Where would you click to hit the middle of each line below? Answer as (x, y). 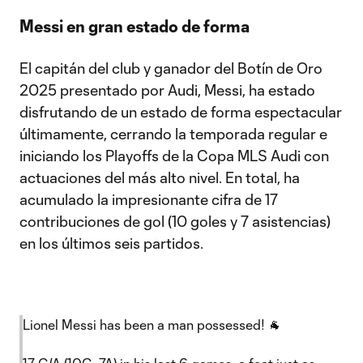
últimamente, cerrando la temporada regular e (173, 134)
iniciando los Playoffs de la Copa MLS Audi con (174, 156)
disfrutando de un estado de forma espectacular (181, 112)
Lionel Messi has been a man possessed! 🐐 (152, 325)
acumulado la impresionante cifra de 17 (149, 199)
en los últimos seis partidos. (111, 243)
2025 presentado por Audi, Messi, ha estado (167, 90)
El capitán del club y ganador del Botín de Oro (171, 68)
